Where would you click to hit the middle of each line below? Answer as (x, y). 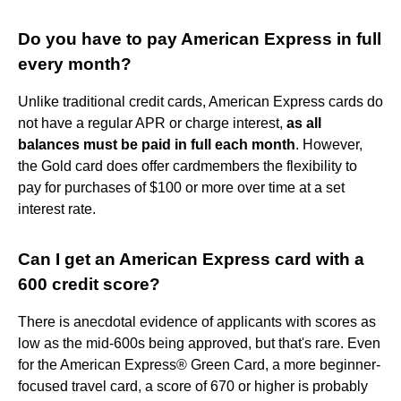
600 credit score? (89, 284)
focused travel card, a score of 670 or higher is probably (193, 386)
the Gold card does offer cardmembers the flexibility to (188, 166)
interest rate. (57, 209)
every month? (75, 64)
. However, (329, 144)
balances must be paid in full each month (157, 144)
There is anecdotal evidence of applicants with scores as (197, 321)
